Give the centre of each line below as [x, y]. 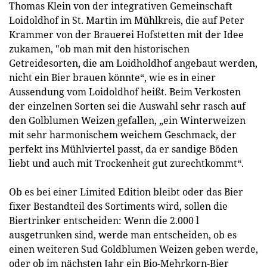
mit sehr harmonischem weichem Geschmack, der [123, 135]
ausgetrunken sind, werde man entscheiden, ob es [123, 235]
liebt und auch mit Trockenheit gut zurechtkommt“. [126, 163]
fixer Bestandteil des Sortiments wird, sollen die [118, 206]
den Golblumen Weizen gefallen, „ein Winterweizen [127, 120]
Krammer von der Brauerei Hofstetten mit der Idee [126, 35]
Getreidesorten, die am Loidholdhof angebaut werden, [133, 63]
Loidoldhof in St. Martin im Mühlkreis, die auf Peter [127, 20]
